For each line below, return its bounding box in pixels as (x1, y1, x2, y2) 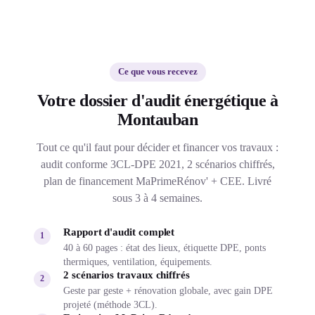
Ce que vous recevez (117, 66, 198, 77)
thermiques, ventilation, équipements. (63, 256, 212, 267)
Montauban (117, 110, 198, 129)
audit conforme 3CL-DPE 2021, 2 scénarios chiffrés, (40, 157, 275, 170)
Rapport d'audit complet (63, 226, 175, 238)
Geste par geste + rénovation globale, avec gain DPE (63, 285, 273, 296)
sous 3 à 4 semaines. (112, 191, 202, 204)
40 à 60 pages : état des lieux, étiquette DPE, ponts (63, 242, 266, 253)
